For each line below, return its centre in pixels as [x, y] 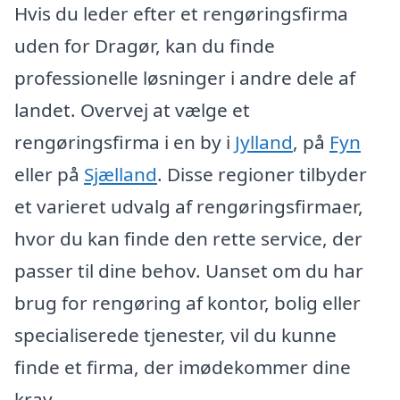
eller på [49, 175]
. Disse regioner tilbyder [262, 175]
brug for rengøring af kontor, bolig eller [187, 303]
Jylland [264, 142]
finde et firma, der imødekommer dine [183, 367]
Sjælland [121, 175]
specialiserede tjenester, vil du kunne [175, 335]
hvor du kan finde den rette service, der [188, 239]
